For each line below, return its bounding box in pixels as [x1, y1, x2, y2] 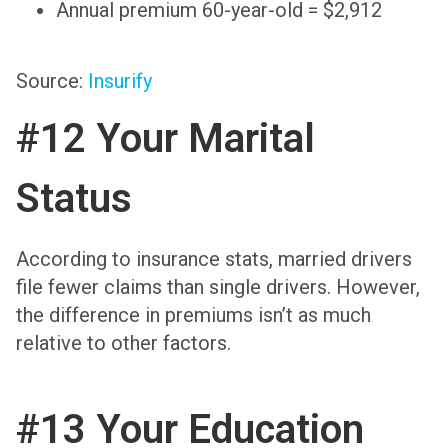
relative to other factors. [16, 331, 231, 356]
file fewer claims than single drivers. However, [16, 275, 420, 300]
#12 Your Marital [16, 115, 315, 163]
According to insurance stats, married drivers [16, 247, 412, 272]
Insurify [88, 68, 152, 93]
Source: [16, 68, 88, 93]
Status [16, 175, 132, 223]
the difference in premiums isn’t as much [16, 303, 371, 328]
